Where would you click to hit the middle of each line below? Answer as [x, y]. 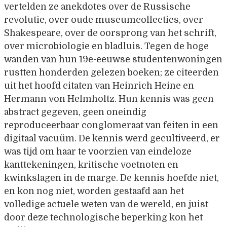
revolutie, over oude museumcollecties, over [104, 20]
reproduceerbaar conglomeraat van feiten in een [111, 125]
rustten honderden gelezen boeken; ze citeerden [111, 73]
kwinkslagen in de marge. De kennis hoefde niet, [111, 178]
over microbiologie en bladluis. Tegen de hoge [106, 46]
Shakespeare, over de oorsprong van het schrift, [110, 33]
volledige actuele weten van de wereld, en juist [106, 204]
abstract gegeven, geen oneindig [75, 112]
